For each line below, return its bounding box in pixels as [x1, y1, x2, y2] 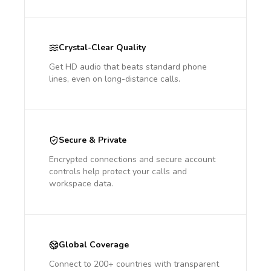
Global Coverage [59, 239, 129, 250]
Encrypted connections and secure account [49, 154, 215, 165]
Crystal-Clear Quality [59, 42, 146, 53]
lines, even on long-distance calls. [49, 73, 180, 85]
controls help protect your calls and [49, 166, 187, 177]
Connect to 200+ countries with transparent [49, 258, 219, 270]
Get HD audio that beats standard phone [49, 61, 207, 73]
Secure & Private [59, 134, 126, 146]
